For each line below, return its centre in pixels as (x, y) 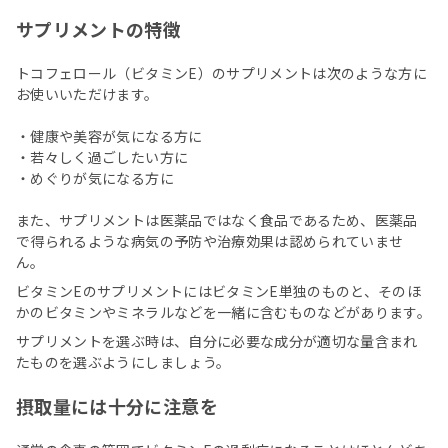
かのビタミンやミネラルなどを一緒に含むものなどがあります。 (224, 312)
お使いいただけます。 (87, 94)
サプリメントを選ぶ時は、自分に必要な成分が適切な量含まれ (217, 341)
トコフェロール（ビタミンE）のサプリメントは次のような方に (222, 73)
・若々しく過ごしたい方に (102, 157)
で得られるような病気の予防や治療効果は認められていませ (210, 241)
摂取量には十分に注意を (117, 406)
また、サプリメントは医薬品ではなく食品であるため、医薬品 (217, 220)
